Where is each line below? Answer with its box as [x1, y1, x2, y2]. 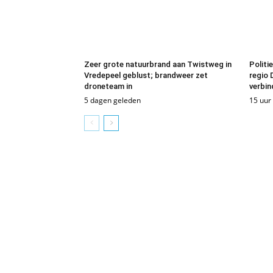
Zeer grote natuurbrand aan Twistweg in [84, 59, 232, 69]
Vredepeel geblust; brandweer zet [84, 70, 208, 80]
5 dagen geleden [84, 94, 141, 105]
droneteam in [84, 81, 132, 91]
